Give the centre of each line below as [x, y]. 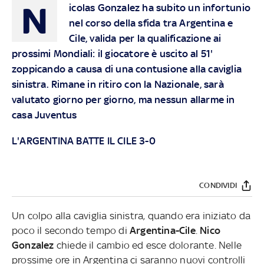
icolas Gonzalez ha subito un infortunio [160, 7]
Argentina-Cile [163, 230]
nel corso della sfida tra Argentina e [151, 23]
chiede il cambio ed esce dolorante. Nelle [148, 245]
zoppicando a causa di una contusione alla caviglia [127, 69]
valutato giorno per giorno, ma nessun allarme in [123, 99]
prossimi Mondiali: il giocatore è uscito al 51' [113, 53]
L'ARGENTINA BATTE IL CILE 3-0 [84, 141]
